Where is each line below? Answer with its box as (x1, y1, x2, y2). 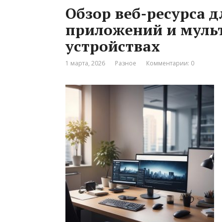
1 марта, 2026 (65, 59, 105, 67)
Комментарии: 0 (146, 59, 194, 67)
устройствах (65, 36, 160, 56)
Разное (115, 59, 136, 67)
